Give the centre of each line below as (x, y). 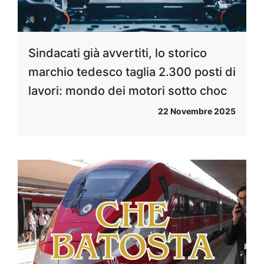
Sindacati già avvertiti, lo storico (118, 53)
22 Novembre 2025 (197, 111)
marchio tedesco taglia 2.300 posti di (132, 72)
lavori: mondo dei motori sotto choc (128, 90)
